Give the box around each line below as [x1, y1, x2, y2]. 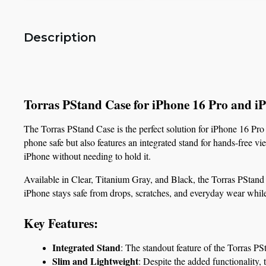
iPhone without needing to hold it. [24, 149, 151, 162]
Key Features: [24, 213, 98, 232]
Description [24, 30, 96, 45]
